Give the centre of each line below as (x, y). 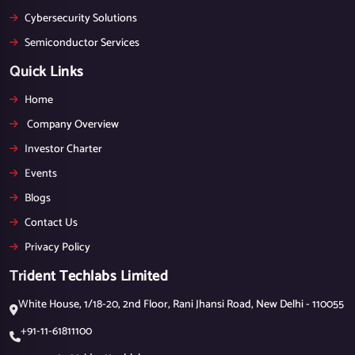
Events (41, 174)
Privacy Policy (57, 247)
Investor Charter (63, 149)
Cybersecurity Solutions (81, 18)
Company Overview (72, 124)
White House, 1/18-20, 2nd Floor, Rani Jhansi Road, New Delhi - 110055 (181, 304)
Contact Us (51, 223)
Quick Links (47, 72)
